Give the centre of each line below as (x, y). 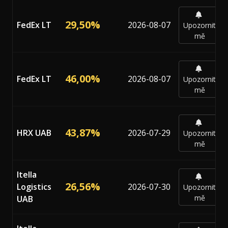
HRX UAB (34, 133)
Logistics (34, 187)
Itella (27, 174)
